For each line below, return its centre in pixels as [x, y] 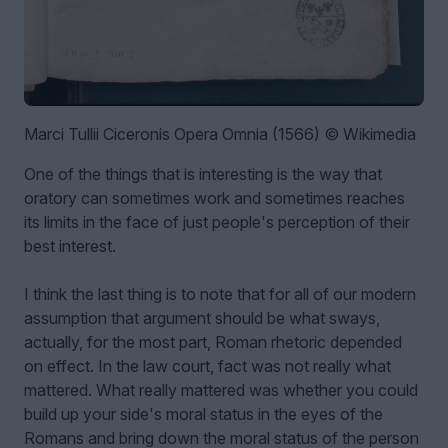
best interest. [70, 246]
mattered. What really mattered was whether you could [221, 390]
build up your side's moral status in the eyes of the [203, 414]
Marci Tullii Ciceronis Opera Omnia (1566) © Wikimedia [220, 134]
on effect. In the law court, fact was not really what [207, 366]
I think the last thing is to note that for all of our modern [220, 294]
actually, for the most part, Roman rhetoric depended [213, 342]
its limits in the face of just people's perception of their [217, 222]
